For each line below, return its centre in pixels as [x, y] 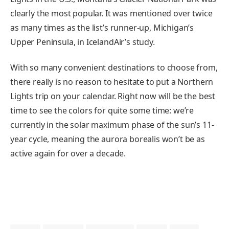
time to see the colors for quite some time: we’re [102, 110]
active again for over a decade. [68, 153]
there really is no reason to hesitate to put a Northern [112, 82]
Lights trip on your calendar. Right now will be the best [113, 96]
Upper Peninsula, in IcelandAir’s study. [84, 42]
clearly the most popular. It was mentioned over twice [111, 14]
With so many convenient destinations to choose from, [114, 67]
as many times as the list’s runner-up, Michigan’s [102, 28]
